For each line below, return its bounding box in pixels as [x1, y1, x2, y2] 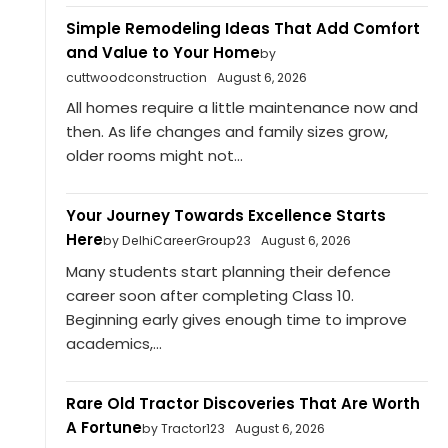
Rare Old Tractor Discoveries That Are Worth [65, 392, 420, 414]
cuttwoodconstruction [65, 68, 207, 86]
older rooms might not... [65, 145, 243, 167]
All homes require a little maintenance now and [65, 97, 418, 119]
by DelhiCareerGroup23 [102, 232, 251, 250]
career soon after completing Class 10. [65, 284, 354, 306]
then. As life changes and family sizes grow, [65, 121, 388, 143]
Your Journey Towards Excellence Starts [65, 205, 386, 227]
